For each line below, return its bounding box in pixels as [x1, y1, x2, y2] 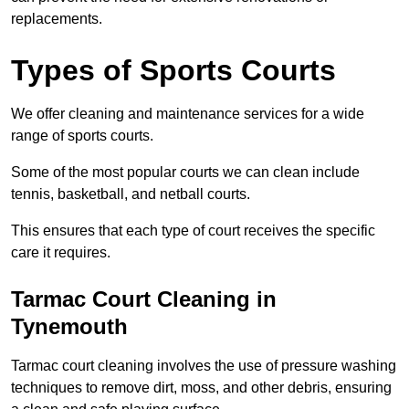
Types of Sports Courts [11, 54, 336, 88]
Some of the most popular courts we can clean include [11, 164, 360, 181]
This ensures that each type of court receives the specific [11, 223, 375, 239]
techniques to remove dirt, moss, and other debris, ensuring [11, 380, 392, 396]
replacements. [11, 11, 102, 27]
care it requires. [11, 245, 110, 261]
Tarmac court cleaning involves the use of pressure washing [11, 358, 396, 374]
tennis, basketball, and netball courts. [11, 186, 250, 203]
